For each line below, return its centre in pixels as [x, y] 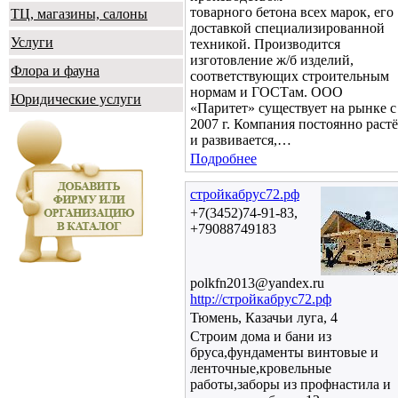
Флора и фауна [55, 70]
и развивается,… [241, 140]
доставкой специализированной [287, 28]
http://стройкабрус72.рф [261, 299]
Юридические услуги [76, 99]
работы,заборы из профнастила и [291, 384]
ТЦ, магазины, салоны [79, 13]
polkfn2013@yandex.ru [257, 283]
